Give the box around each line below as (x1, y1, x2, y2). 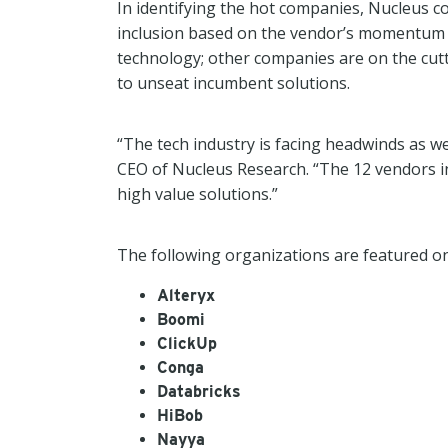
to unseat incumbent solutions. (117, 72, 350, 94)
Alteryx (157, 286, 215, 305)
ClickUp (157, 334, 217, 353)
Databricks (157, 382, 241, 401)
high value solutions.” (117, 183, 278, 205)
